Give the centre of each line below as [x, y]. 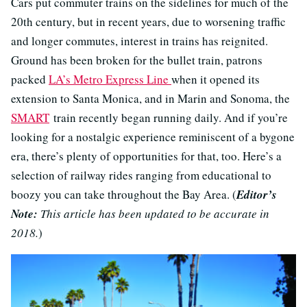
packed [30, 79]
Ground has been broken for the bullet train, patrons [137, 60]
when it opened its [216, 79]
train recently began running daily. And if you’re [169, 117]
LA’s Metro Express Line [110, 79]
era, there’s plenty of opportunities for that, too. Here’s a [146, 156]
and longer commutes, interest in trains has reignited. [139, 40]
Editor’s [257, 194]
